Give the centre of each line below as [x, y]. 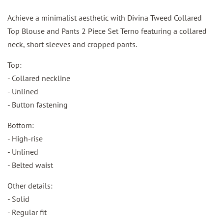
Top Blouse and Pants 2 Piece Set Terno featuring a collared [107, 31]
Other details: [30, 185]
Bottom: [21, 125]
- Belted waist [30, 165]
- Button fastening [38, 104]
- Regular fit [27, 212]
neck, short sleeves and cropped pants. [72, 44]
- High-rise [25, 138]
